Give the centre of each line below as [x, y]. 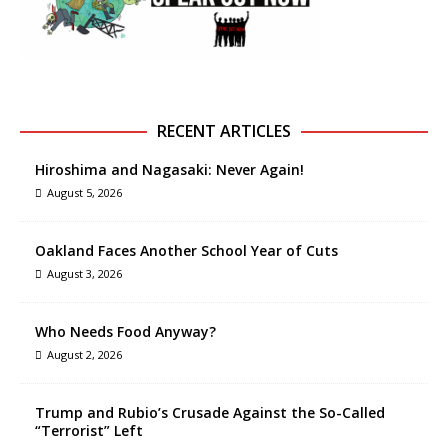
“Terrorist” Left [89, 430]
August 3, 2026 [84, 273]
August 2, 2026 [84, 354]
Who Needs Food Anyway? [125, 331]
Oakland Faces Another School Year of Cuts [186, 250]
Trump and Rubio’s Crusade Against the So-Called [210, 412]
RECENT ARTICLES [224, 130]
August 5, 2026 [84, 192]
